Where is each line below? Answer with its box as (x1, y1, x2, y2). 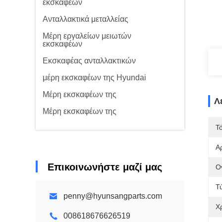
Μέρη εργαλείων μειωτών (43, 32, 131, 40)
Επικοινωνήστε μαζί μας (48, 162, 162, 172)
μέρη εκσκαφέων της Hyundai (43, 73, 146, 82)
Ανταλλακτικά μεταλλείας (43, 15, 128, 23)
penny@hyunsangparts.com (63, 192, 162, 200)
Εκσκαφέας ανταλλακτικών (43, 56, 136, 65)
